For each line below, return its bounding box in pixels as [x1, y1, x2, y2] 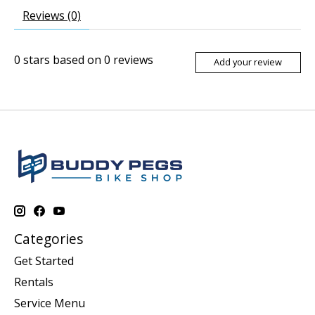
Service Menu [14, 295, 85, 311]
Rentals [14, 274, 53, 290]
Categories [14, 229, 83, 248]
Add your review [214, 56, 283, 69]
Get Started [14, 253, 74, 269]
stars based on [20, 51, 104, 67]
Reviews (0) [22, 7, 81, 23]
